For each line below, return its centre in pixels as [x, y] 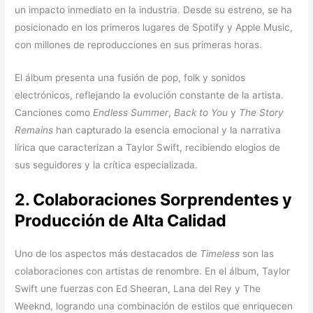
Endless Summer [131, 112]
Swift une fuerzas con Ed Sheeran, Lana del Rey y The [138, 288]
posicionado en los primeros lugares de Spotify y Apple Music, [154, 27]
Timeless [220, 253]
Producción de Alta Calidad [121, 220]
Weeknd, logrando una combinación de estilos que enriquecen [154, 306]
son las [257, 253]
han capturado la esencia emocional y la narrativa [167, 130]
